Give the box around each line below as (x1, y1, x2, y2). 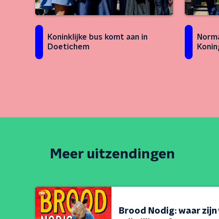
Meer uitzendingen (50, 148, 175, 161)
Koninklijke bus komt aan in (47, 33, 148, 41)
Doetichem (47, 43, 89, 51)
